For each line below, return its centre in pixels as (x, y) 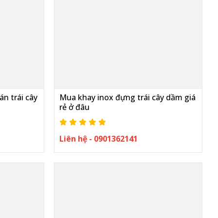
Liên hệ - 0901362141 (98, 139)
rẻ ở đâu (74, 107)
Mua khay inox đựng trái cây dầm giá (127, 97)
